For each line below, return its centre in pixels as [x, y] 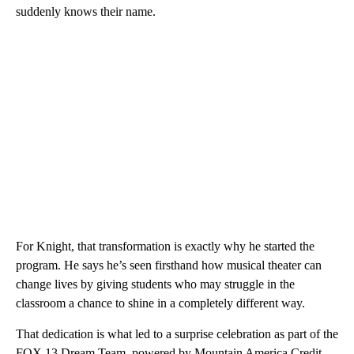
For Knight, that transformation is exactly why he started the [165, 246]
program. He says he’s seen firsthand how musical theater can [169, 265]
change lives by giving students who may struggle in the [155, 284]
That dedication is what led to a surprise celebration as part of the [177, 333]
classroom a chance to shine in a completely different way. [160, 303]
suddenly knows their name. [86, 11]
